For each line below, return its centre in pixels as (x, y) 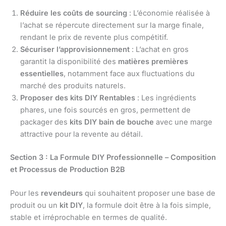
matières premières (153, 62)
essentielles (42, 74)
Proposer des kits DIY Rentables (78, 98)
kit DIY (71, 206)
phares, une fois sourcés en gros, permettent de (105, 110)
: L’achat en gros (159, 50)
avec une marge (183, 122)
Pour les (25, 193)
